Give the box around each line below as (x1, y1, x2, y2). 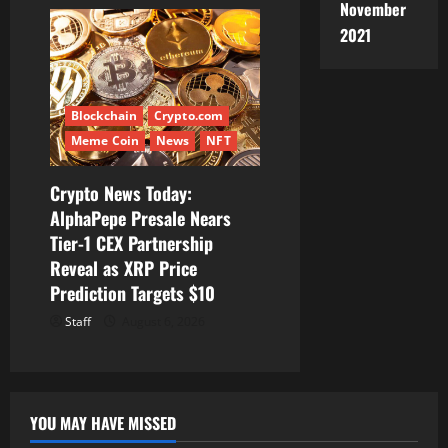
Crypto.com (154, 106, 223, 124)
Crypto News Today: (50, 179, 192, 206)
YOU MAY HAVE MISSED (30, 410, 176, 435)
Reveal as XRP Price (50, 254, 197, 281)
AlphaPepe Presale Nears (50, 204, 231, 231)
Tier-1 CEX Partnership (50, 229, 213, 256)
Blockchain (71, 106, 137, 124)
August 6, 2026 (119, 312, 205, 330)
